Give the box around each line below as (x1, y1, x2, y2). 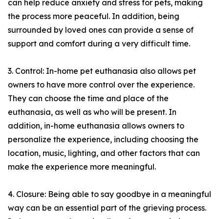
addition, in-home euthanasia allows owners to (8, 121, 184, 131)
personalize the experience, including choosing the (8, 134, 198, 145)
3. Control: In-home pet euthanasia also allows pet (8, 66, 196, 76)
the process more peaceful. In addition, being (8, 11, 179, 22)
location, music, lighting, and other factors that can (8, 148, 200, 158)
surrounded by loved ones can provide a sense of (8, 25, 194, 35)
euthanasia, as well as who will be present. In (8, 107, 176, 117)
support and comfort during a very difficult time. (8, 39, 190, 49)
